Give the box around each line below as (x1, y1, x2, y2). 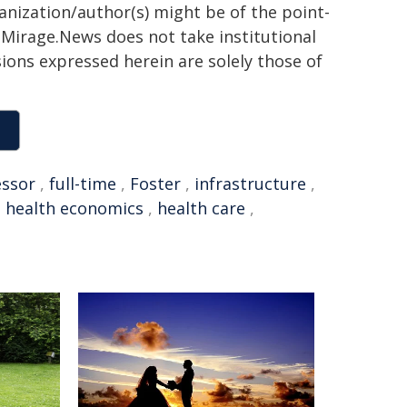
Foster (130, 173, 181, 194)
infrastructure (194, 173, 306, 194)
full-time (49, 173, 116, 194)
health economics (5, 197, 144, 219)
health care (157, 197, 245, 219)
